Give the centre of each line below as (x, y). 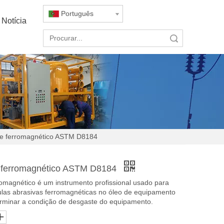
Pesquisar (130, 38)
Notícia (14, 21)
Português (77, 13)
